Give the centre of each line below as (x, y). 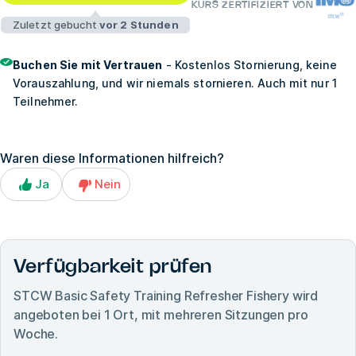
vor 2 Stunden (139, 24)
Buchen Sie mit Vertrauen (88, 64)
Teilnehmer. (46, 101)
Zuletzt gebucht (56, 24)
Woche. (36, 333)
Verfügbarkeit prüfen (113, 267)
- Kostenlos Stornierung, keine (250, 64)
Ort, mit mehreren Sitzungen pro (211, 314)
